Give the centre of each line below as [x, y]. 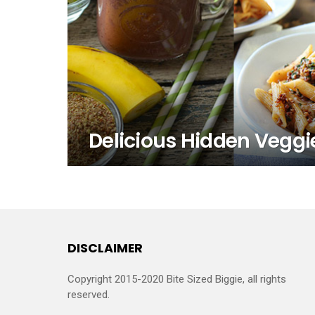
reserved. [89, 294]
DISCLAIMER [105, 248]
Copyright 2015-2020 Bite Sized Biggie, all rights [177, 279]
